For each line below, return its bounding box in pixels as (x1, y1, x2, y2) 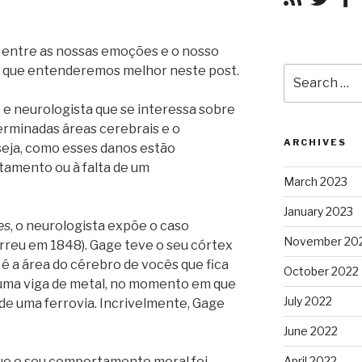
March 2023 (283, 175, 347, 189)
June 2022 (283, 324, 338, 339)
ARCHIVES (283, 137, 347, 149)
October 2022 (283, 264, 359, 279)
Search (282, 65, 325, 78)
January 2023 (283, 204, 353, 219)
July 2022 (283, 294, 332, 309)
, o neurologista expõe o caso (11, 217, 189, 234)
